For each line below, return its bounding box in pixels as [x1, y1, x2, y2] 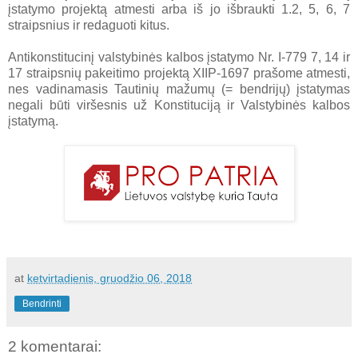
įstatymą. [8, 113, 58, 128]
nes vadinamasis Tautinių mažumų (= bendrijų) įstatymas [8, 82, 350, 96]
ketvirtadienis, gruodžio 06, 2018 [27, 271, 192, 284]
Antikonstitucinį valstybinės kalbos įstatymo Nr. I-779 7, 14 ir [8, 50, 350, 64]
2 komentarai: [8, 337, 101, 355]
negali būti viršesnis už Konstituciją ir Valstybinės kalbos [8, 97, 350, 112]
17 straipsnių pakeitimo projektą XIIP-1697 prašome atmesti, [8, 66, 350, 80]
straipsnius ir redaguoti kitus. [8, 18, 169, 32]
